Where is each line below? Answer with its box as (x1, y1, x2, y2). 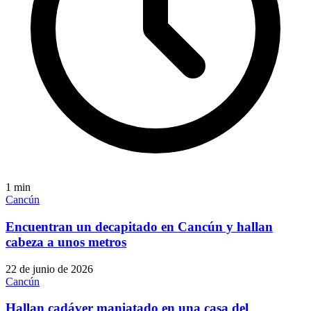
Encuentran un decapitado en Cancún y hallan (6, 219, 273, 235)
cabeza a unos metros (6, 235, 126, 250)
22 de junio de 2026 (6, 262, 93, 275)
